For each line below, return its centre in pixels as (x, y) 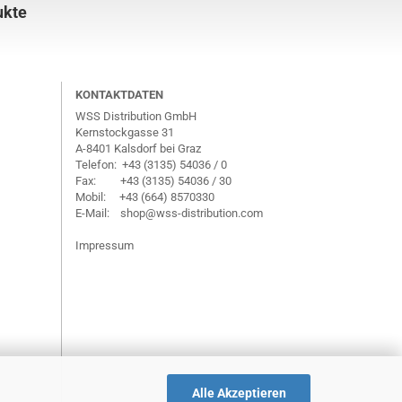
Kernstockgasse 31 (124, 132)
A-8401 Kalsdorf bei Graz (138, 149)
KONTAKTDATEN (119, 95)
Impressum (104, 245)
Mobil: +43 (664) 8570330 (144, 197)
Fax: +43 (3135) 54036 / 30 (153, 181)
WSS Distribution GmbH (135, 116)
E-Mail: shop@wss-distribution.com (169, 213)
